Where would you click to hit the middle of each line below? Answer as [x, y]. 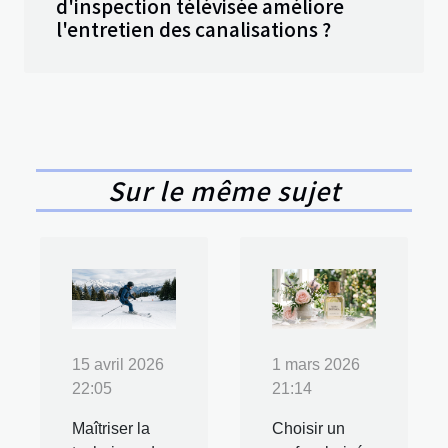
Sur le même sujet [224, 190]
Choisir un [308, 428]
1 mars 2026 [316, 364]
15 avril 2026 [118, 364]
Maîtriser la [111, 428]
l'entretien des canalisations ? [193, 29]
